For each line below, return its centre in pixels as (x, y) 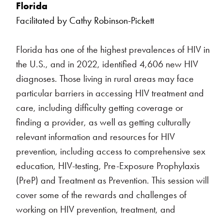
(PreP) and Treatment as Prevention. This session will (113, 180)
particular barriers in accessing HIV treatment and (110, 93)
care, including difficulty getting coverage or (100, 108)
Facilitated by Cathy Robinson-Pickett (85, 20)
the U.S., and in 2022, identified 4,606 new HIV (107, 64)
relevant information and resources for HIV (96, 137)
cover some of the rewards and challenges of (101, 195)
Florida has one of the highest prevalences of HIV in (113, 49)
